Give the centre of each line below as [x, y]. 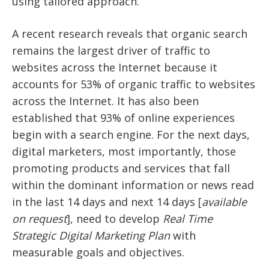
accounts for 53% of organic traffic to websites [134, 84]
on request [39, 218]
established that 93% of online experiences [123, 117]
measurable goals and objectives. [98, 252]
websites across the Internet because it [115, 67]
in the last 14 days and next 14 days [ [107, 201]
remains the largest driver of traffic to [111, 50]
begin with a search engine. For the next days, [131, 134]
